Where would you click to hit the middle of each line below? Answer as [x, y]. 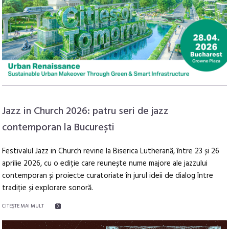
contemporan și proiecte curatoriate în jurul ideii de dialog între [108, 176]
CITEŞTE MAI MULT [23, 206]
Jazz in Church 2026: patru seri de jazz [86, 112]
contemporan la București [59, 128]
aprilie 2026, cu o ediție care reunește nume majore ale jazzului [105, 164]
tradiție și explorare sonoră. [48, 188]
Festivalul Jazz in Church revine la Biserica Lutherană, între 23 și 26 [111, 152]
